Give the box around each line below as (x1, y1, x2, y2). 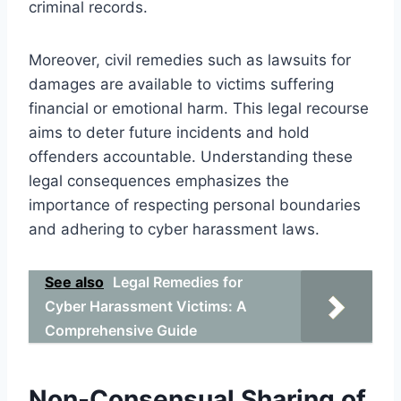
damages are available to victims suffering (29, 74, 334, 93)
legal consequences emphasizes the (29, 171, 289, 190)
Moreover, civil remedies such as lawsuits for (29, 50, 351, 69)
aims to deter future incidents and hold (29, 123, 310, 141)
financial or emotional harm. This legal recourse (29, 98, 369, 117)
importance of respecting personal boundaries (29, 195, 361, 214)
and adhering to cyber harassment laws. (29, 219, 320, 238)
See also (45, 272, 104, 291)
